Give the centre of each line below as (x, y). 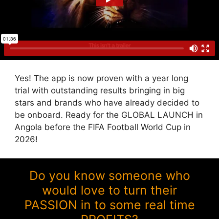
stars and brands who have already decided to (107, 103)
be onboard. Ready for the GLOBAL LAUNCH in (109, 115)
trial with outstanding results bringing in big (100, 91)
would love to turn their (109, 190)
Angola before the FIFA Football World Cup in (103, 127)
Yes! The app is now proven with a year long (101, 78)
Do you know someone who (109, 175)
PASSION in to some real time (109, 205)
